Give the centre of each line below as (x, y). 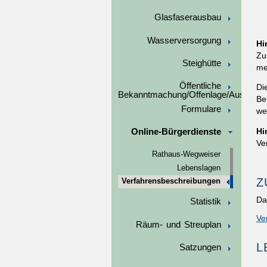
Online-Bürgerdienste (176, 132)
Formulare (201, 109)
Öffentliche (200, 86)
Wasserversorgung (184, 40)
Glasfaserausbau (187, 18)
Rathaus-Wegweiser (186, 155)
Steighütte (201, 63)
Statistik (205, 202)
